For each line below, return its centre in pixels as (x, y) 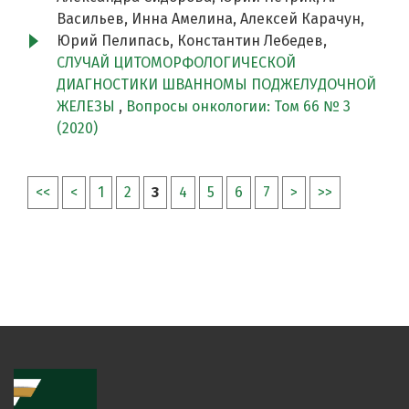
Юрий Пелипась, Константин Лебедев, (192, 41)
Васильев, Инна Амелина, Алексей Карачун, (210, 19)
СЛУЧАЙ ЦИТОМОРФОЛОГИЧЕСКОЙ (176, 63)
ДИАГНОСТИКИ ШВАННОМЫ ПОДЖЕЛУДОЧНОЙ (216, 85)
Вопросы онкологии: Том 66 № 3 (238, 107)
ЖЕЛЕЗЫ (88, 107)
